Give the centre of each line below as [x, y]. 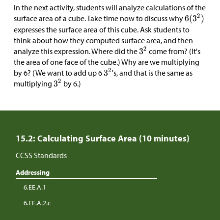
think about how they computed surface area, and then [103, 41]
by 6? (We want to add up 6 [59, 73]
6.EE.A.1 [35, 187]
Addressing [33, 173]
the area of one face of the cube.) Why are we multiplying [107, 62]
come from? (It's [174, 51]
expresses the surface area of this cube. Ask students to [102, 30]
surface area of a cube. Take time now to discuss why [99, 18]
